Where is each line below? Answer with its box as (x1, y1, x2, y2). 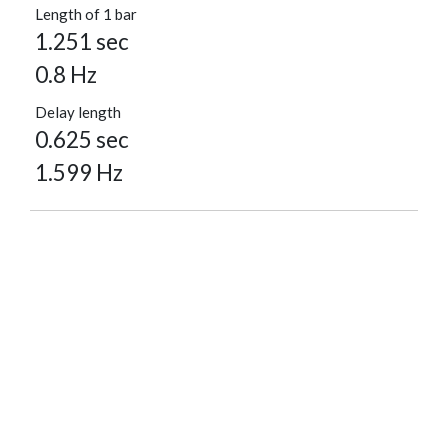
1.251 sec (35, 28, 129, 56)
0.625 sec (35, 126, 129, 154)
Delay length (35, 103, 121, 122)
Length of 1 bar (35, 5, 137, 24)
